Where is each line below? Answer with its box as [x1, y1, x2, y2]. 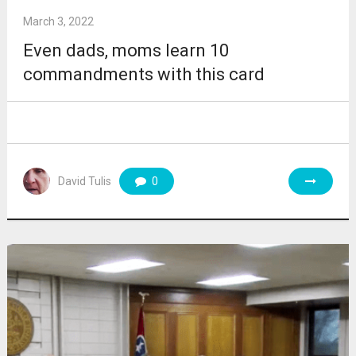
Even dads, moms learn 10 [22, 40, 229, 60]
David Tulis [57, 174, 111, 188]
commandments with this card [22, 64, 265, 84]
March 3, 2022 [22, 14, 94, 28]
